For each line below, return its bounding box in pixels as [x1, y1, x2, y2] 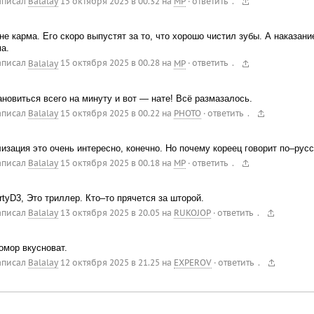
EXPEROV [173, 257, 212, 268]
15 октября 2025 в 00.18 [60, 157, 160, 168]
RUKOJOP [173, 207, 211, 219]
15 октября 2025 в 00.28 [60, 57, 160, 69]
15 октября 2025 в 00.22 [60, 107, 160, 118]
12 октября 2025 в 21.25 [60, 257, 160, 268]
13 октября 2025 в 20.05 [60, 207, 160, 219]
